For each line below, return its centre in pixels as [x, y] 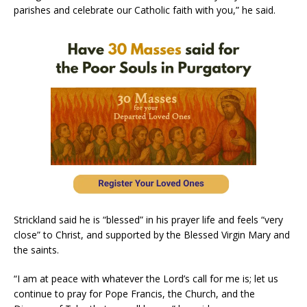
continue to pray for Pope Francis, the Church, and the [134, 294]
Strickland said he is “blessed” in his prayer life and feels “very [148, 220]
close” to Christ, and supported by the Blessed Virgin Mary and [152, 235]
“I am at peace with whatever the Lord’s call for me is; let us [146, 279]
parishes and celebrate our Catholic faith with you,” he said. [145, 10]
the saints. [36, 250]
